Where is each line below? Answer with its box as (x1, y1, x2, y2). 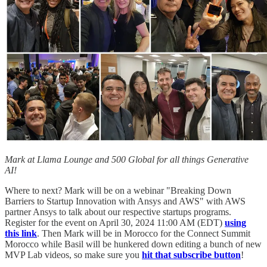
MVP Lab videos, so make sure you (5, 250, 142, 260)
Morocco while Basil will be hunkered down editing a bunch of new (5, 239, 262, 250)
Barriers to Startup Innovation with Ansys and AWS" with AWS (5, 196, 246, 207)
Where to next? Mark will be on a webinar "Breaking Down (5, 185, 231, 196)
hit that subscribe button (142, 250, 241, 260)
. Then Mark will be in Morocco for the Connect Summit (37, 228, 250, 239)
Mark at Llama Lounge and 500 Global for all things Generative (5, 154, 249, 165)
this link (5, 228, 37, 239)
